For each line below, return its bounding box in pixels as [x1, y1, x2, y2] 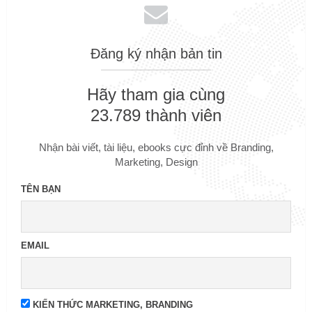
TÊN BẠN [21, 184, 61, 195]
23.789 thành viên [91, 106, 221, 125]
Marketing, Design [114, 156, 198, 169]
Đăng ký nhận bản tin [90, 46, 222, 62]
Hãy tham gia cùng [87, 85, 225, 104]
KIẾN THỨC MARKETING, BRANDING [30, 299, 193, 311]
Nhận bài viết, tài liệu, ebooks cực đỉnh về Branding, [38, 141, 274, 154]
